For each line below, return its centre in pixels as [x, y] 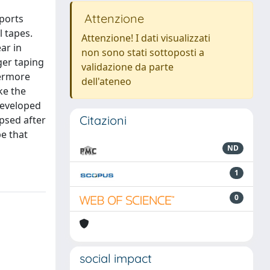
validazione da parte [127, 67]
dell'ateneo [106, 81]
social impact [116, 258]
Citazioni [103, 120]
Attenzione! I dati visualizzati [146, 38]
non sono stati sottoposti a [143, 52]
